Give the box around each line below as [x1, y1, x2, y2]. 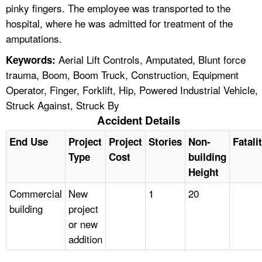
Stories [149, 134, 182, 149]
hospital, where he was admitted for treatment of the [6, 15, 233, 30]
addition [68, 231, 102, 246]
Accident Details [96, 112, 180, 128]
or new [68, 216, 98, 231]
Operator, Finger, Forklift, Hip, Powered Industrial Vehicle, [6, 82, 258, 97]
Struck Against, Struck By [6, 97, 119, 112]
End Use [9, 134, 48, 149]
